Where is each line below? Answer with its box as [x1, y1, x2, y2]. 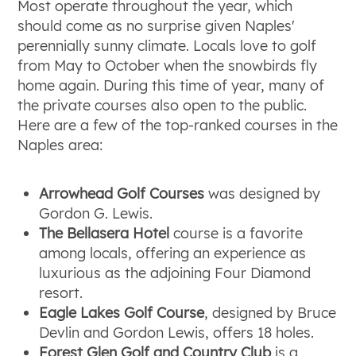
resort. [39, 283, 83, 302]
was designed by [204, 184, 321, 203]
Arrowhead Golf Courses [39, 184, 205, 203]
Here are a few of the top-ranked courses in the [17, 115, 339, 134]
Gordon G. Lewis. [39, 203, 153, 222]
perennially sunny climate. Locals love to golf [17, 36, 317, 55]
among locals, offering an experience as [39, 243, 307, 262]
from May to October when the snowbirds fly [17, 56, 318, 75]
